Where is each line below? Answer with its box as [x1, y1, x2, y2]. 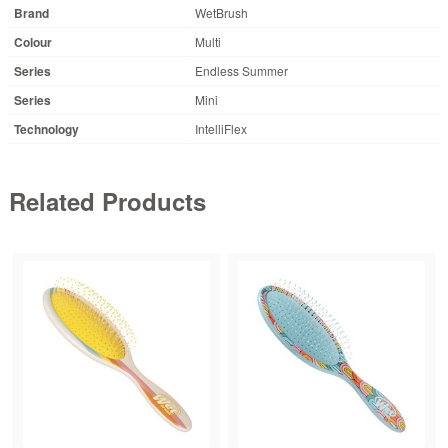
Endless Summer [194, 61, 288, 79]
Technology [13, 119, 79, 138]
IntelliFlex [194, 119, 247, 137]
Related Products [8, 183, 206, 218]
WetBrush [194, 3, 248, 21]
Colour [13, 32, 52, 51]
